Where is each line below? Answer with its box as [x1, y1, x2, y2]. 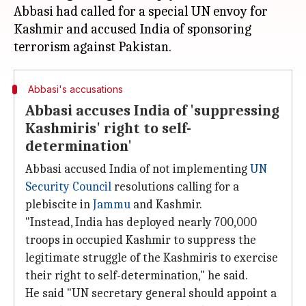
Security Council [25, 180, 111, 194]
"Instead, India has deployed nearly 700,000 [25, 215, 257, 229]
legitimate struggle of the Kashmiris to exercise [25, 251, 278, 265]
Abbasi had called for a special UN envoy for [14, 3, 268, 19]
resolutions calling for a [111, 180, 239, 194]
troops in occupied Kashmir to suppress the [25, 233, 256, 247]
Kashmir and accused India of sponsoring [14, 21, 251, 37]
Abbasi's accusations [27, 83, 123, 95]
